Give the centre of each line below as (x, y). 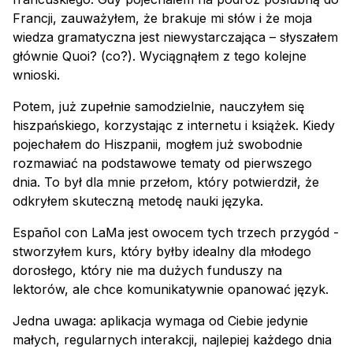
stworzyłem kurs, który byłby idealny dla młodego (162, 252)
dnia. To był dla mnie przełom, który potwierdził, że (166, 182)
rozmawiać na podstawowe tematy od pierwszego (162, 163)
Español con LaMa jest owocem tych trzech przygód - (176, 233)
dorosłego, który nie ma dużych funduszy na (147, 271)
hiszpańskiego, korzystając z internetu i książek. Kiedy (174, 126)
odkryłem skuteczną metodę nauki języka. (138, 201)
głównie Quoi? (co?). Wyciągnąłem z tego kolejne (160, 56)
